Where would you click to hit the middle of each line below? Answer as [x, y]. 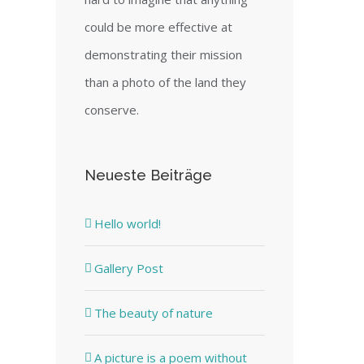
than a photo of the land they [165, 82]
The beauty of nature [153, 312]
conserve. [111, 109]
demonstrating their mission [163, 54]
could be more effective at [158, 26]
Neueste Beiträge [148, 175]
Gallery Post [128, 268]
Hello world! [127, 223]
